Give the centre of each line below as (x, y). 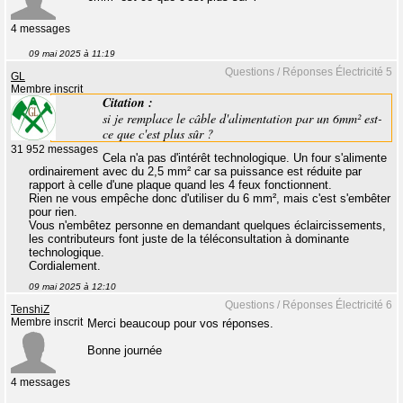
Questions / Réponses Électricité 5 (309, 72)
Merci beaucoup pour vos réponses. (180, 324)
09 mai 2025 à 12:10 (72, 287)
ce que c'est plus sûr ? (158, 133)
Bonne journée (125, 351)
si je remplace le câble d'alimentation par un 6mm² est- (242, 118)
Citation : (128, 102)
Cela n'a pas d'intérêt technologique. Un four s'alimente (245, 158)
